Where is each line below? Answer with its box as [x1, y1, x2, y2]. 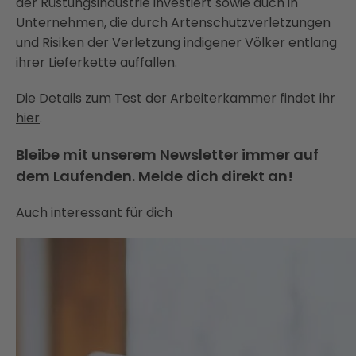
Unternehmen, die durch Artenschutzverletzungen [16, 14, 331, 32]
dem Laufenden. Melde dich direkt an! [16, 166, 293, 186]
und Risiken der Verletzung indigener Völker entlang [16, 33, 337, 52]
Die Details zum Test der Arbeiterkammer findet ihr [16, 89, 335, 107]
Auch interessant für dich [16, 203, 172, 222]
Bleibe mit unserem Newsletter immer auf [16, 145, 319, 164]
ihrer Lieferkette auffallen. [16, 53, 177, 72]
